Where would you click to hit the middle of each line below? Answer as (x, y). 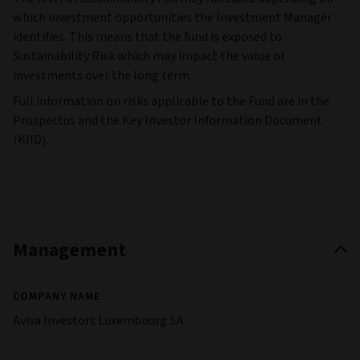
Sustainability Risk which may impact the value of (149, 56)
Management (70, 250)
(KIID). (31, 139)
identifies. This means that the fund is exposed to (147, 37)
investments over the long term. (102, 75)
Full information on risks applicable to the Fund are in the (171, 101)
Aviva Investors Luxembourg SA (98, 320)
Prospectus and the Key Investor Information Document (168, 120)
